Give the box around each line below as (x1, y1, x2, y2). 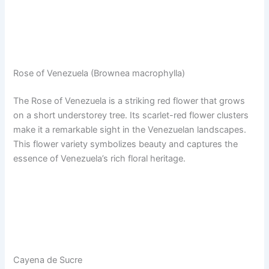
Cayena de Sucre (13, 255, 83, 266)
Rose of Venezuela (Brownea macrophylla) (13, 68, 186, 79)
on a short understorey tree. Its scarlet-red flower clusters (13, 110, 249, 121)
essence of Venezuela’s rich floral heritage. (13, 153, 186, 165)
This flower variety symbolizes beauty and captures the (13, 139, 238, 150)
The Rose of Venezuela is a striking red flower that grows (13, 95, 246, 107)
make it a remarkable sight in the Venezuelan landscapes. (13, 124, 247, 136)
